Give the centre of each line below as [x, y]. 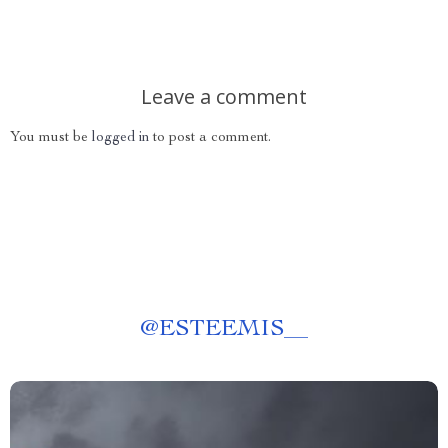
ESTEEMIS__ [233, 330]
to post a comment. [210, 138]
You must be [51, 138]
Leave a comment [224, 97]
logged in [120, 138]
